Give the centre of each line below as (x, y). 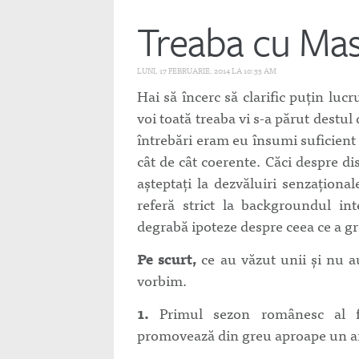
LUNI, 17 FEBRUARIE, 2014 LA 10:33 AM (207, 71)
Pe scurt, (167, 258)
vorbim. (162, 280)
